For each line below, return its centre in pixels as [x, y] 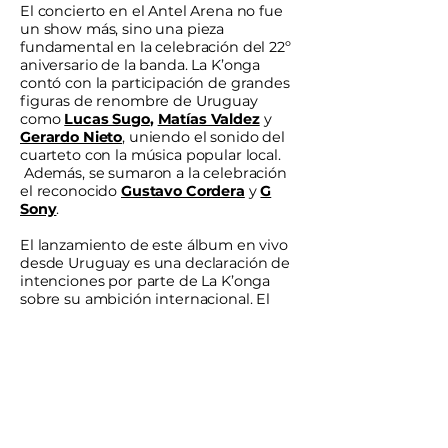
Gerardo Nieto [71, 137]
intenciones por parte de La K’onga [145, 281]
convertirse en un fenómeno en [134, 371]
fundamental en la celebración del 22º [155, 47]
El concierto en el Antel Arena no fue [151, 11]
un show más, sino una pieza [122, 29]
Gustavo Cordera [182, 191]
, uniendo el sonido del [203, 137]
